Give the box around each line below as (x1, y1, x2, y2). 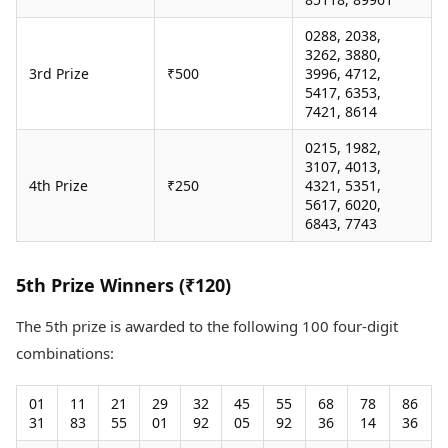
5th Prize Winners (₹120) (16, 273, 231, 298)
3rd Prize (29, 64, 89, 84)
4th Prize (29, 176, 88, 196)
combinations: (16, 343, 114, 364)
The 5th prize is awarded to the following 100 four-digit (16, 316, 398, 337)
